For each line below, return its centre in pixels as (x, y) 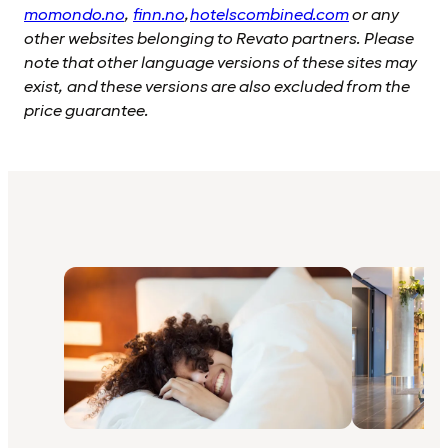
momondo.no (74, 15)
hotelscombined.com (269, 15)
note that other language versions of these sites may (220, 63)
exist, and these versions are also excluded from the (217, 87)
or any (374, 15)
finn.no (158, 15)
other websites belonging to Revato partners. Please (219, 39)
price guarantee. (86, 111)
